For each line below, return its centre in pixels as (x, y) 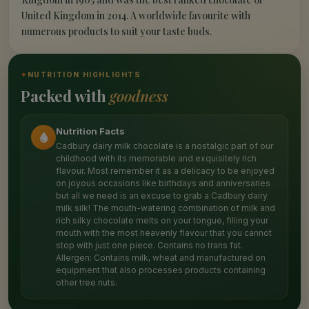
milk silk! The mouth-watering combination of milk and (166, 208)
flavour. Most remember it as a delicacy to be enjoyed (165, 171)
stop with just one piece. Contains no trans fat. (149, 246)
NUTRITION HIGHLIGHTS (84, 75)
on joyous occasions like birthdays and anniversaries (163, 183)
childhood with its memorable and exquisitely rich (156, 159)
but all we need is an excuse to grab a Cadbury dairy (162, 196)
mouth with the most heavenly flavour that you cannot (164, 233)
